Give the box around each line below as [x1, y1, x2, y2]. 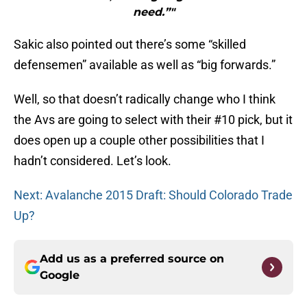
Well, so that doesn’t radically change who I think [14, 92, 275, 107]
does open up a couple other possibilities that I [14, 133, 265, 148]
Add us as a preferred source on [40, 252, 224, 266]
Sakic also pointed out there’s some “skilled [14, 37, 246, 52]
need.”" [132, 5, 175, 19]
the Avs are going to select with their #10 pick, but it [14, 112, 293, 127]
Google [40, 269, 79, 282]
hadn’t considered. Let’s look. [14, 153, 171, 169]
